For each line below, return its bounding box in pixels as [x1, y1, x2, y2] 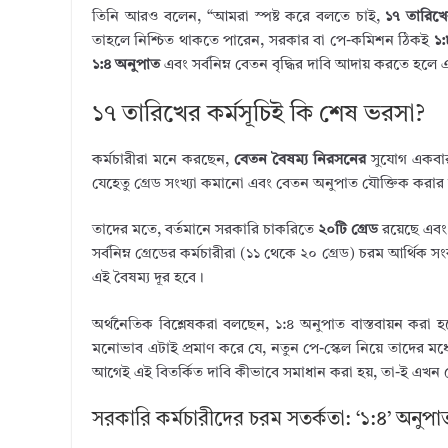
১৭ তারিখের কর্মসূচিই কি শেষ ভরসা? [92, 102, 425, 127]
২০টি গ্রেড [318, 223, 379, 238]
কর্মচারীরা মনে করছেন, [92, 152, 235, 168]
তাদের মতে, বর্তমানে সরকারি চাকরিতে [92, 223, 319, 238]
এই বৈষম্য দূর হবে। [92, 271, 204, 286]
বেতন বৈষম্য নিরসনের [234, 152, 367, 168]
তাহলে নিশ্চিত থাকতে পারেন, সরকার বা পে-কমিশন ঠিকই [92, 34, 434, 49]
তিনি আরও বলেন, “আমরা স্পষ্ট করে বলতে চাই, [92, 10, 386, 25]
